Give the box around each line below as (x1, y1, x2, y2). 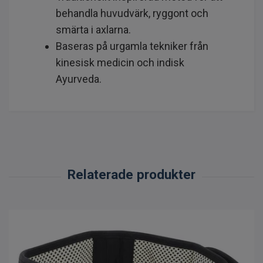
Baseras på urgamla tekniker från (56, 39, 208, 52)
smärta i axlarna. (56, 23, 131, 36)
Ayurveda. (56, 72, 102, 85)
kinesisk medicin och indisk (56, 56, 184, 69)
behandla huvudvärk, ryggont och (56, 6, 208, 19)
